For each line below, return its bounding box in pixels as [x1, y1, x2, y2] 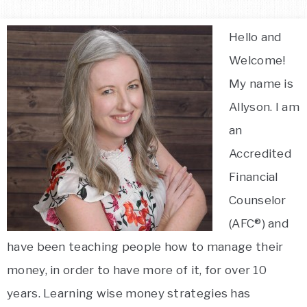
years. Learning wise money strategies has [7, 286, 251, 300]
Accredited [229, 147, 292, 160]
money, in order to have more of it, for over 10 [7, 263, 267, 277]
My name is [229, 77, 294, 90]
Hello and [229, 30, 282, 44]
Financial [229, 170, 278, 184]
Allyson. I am [229, 100, 299, 114]
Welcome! [229, 53, 286, 67]
